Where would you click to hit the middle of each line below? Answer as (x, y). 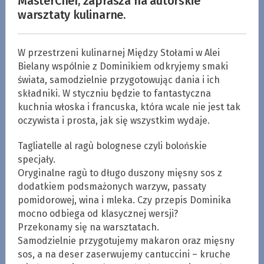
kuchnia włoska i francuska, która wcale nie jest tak (129, 107)
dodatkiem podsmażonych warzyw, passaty (112, 186)
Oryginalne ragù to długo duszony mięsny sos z (120, 173)
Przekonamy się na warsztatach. (88, 227)
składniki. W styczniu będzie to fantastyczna (114, 93)
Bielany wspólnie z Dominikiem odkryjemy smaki (123, 66)
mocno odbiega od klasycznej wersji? (98, 213)
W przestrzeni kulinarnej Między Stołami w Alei (118, 52)
